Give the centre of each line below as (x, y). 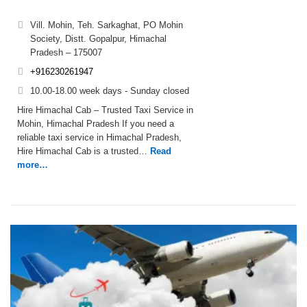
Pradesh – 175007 (66, 52)
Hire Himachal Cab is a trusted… (82, 151)
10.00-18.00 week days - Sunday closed (110, 91)
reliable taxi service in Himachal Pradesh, (99, 137)
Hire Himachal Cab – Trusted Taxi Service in (105, 110)
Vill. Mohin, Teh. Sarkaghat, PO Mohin (107, 25)
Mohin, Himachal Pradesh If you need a (96, 124)
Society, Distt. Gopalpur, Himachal (98, 39)
